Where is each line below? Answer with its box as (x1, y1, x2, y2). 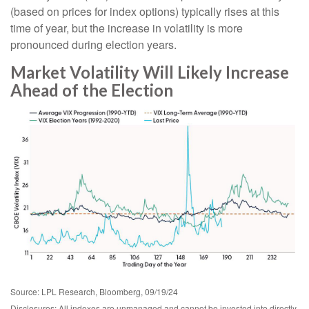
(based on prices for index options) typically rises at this (10, 3, 279, 20)
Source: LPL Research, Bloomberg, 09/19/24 (10, 285, 178, 297)
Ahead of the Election (10, 80, 173, 101)
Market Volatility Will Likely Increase (10, 62, 289, 83)
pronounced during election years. (10, 37, 177, 53)
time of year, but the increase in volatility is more (10, 20, 243, 37)
